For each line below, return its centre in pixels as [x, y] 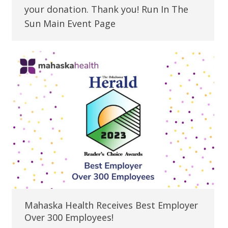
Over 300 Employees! [69, 218]
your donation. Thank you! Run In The [106, 9]
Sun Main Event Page [70, 23]
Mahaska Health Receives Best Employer [111, 205]
